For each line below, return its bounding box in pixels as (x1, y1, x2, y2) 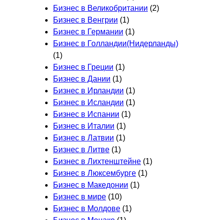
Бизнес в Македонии (53, 180, 128, 189)
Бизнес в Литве (53, 145, 110, 154)
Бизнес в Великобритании (53, 3, 148, 12)
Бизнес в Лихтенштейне (53, 157, 141, 165)
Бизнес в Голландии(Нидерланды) (53, 39, 178, 48)
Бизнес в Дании (53, 74, 110, 83)
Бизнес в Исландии (53, 98, 124, 107)
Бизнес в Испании (53, 110, 119, 118)
